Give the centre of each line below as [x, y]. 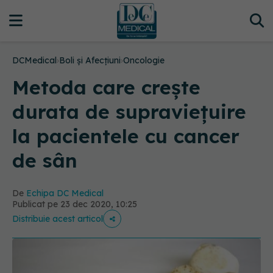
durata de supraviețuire [129, 112]
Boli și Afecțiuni [90, 60]
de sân [45, 160]
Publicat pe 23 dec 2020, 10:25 [75, 204]
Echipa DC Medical [65, 193]
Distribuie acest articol [58, 219]
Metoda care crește [106, 87]
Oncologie [144, 60]
